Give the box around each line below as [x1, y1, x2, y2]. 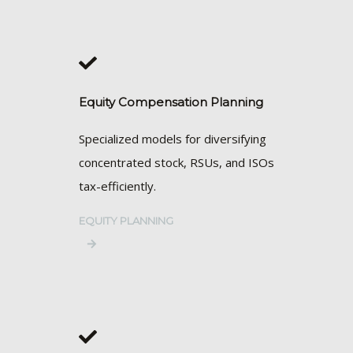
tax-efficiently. [79, 178, 159, 195]
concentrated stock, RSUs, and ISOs [79, 154, 274, 171]
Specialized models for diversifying [79, 131, 266, 147]
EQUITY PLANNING [79, 214, 173, 228]
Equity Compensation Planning [79, 95, 263, 110]
